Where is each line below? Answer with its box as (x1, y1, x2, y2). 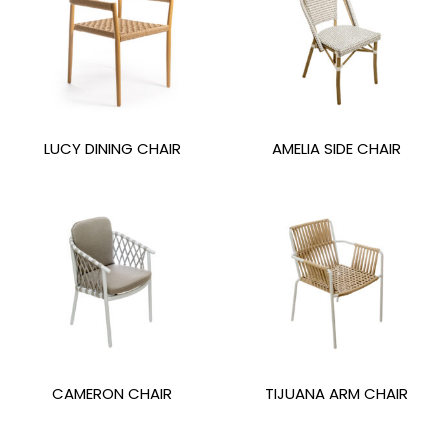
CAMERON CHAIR (52, 383, 172, 405)
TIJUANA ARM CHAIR (264, 383, 408, 405)
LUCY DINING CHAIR (43, 138, 181, 160)
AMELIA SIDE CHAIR (271, 138, 401, 160)
